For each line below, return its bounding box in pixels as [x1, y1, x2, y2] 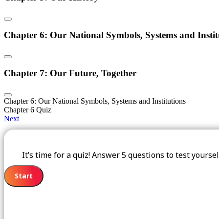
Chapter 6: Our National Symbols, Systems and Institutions [4, 96, 186, 105]
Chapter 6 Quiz [4, 105, 51, 114]
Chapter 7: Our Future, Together [4, 67, 136, 78]
